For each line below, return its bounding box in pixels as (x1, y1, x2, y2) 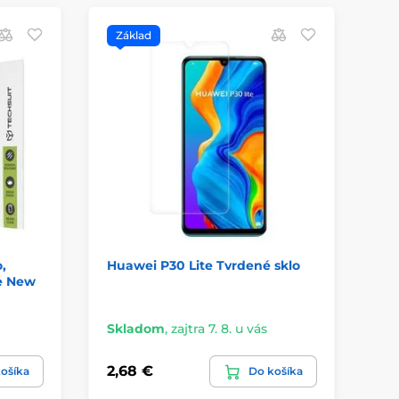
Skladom (106, 320, 165, 337)
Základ (115, 28, 151, 43)
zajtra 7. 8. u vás (170, 320, 267, 337)
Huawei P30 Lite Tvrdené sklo (106, 256, 300, 273)
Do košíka (248, 363, 303, 378)
